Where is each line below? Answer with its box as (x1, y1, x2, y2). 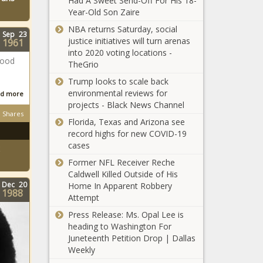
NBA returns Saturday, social (68, 23, 177, 35)
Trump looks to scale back (68, 76, 168, 87)
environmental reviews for (68, 87, 167, 99)
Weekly (68, 244, 95, 255)
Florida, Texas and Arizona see (68, 116, 185, 127)
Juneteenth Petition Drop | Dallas (68, 232, 195, 244)
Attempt (68, 192, 99, 203)
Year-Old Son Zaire (68, 6, 140, 18)
